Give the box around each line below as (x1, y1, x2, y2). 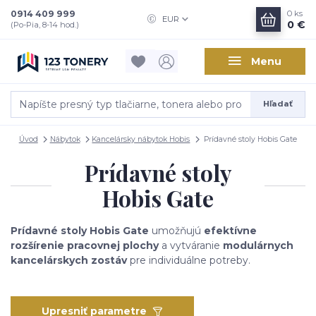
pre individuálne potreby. (127, 253, 250, 267)
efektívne (204, 224, 257, 237)
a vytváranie (159, 238, 223, 252)
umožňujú (149, 224, 204, 237)
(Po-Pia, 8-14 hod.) (11, 20, 79, 30)
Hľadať (262, 99, 293, 109)
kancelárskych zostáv (11, 253, 127, 267)
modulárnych (223, 238, 293, 252)
